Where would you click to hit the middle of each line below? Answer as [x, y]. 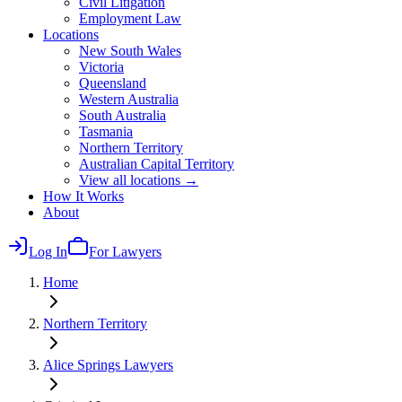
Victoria [101, 67]
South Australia [122, 115]
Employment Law [130, 18]
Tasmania [106, 131]
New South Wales [130, 51]
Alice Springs [82, 365]
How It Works [83, 196]
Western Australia [129, 99]
